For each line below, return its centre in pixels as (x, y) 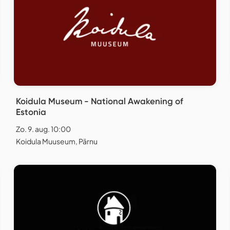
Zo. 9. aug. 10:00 (43, 129)
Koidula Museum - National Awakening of (100, 101)
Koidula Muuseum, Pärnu (57, 141)
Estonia (31, 112)
